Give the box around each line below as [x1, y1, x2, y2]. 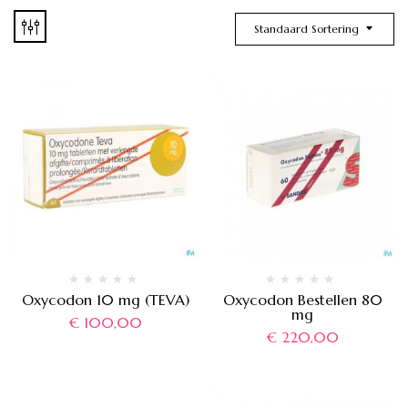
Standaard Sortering [254, 22, 359, 36]
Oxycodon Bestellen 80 [222, 290, 382, 309]
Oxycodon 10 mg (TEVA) [21, 290, 189, 309]
